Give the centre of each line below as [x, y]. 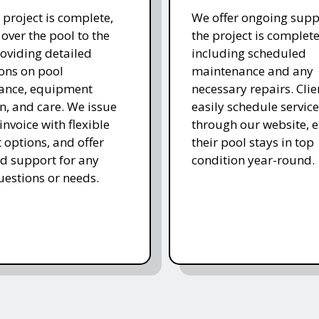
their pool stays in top [252, 142]
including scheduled [249, 53]
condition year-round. [253, 159]
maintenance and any [252, 70]
